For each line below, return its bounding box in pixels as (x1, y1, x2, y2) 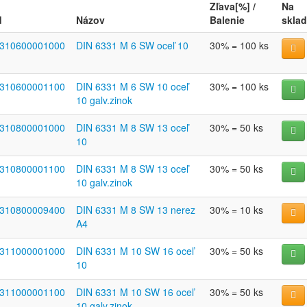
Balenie (209, 13, 245, 27)
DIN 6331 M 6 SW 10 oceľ (75, 79, 188, 93)
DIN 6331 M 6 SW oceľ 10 (75, 38, 188, 52)
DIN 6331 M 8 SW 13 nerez (75, 203, 195, 217)
